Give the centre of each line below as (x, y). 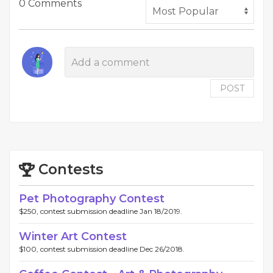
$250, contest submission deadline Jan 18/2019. (101, 211)
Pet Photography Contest (92, 199)
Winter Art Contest (73, 236)
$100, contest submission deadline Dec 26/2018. (102, 249)
